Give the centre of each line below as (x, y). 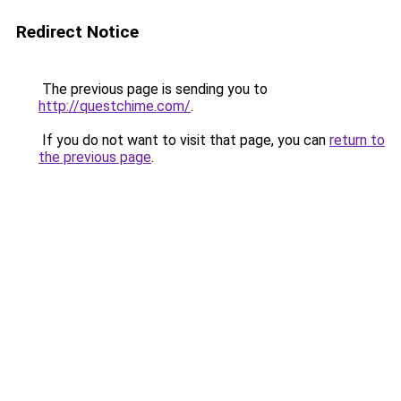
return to (357, 140)
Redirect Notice (77, 32)
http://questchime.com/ (115, 106)
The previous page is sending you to (153, 89)
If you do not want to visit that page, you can (184, 140)
